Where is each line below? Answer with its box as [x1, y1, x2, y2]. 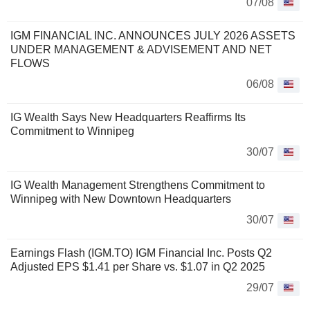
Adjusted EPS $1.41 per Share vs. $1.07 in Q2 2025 [10, 260, 265, 273]
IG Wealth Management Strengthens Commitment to [10, 179, 265, 191]
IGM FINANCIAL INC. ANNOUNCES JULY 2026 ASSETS [10, 29, 295, 42]
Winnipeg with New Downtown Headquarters [10, 192, 231, 205]
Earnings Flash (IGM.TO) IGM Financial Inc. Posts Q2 [10, 246, 272, 259]
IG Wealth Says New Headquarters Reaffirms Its [10, 111, 246, 123]
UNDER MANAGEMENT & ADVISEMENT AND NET [10, 43, 272, 55]
